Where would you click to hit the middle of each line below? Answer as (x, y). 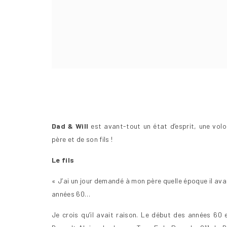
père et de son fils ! (82, 139)
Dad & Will (70, 126)
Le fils (63, 160)
